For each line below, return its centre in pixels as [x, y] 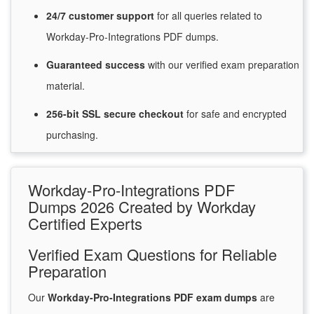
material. [66, 86]
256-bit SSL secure [93, 114]
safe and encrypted [243, 114]
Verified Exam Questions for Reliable [152, 254]
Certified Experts [85, 224]
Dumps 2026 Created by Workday [142, 207]
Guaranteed [76, 65]
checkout [163, 114]
